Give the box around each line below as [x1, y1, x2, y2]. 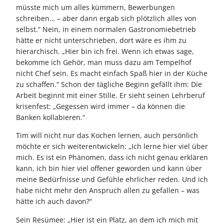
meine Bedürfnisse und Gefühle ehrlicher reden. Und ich [16, 174, 208, 184]
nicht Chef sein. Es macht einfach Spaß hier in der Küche [16, 68, 207, 78]
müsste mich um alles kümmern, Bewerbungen [16, 2, 175, 12]
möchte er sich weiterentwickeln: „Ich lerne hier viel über [16, 141, 208, 151]
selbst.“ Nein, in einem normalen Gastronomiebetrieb [16, 24, 196, 34]
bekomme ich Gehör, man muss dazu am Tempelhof [16, 57, 191, 67]
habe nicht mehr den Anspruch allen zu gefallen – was [16, 185, 199, 195]
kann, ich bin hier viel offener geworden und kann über [16, 163, 202, 173]
